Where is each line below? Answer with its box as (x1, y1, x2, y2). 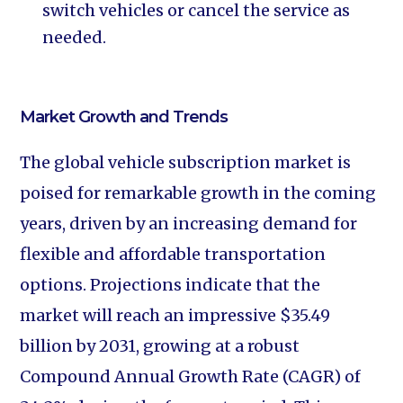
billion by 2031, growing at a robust (20, 336, 300, 356)
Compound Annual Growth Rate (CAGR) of (20, 366, 362, 387)
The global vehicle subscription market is (20, 152, 352, 173)
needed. (42, 27, 107, 48)
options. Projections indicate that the (20, 274, 321, 295)
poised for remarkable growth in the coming (20, 183, 377, 203)
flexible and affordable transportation (20, 244, 327, 264)
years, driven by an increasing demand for (20, 213, 358, 234)
